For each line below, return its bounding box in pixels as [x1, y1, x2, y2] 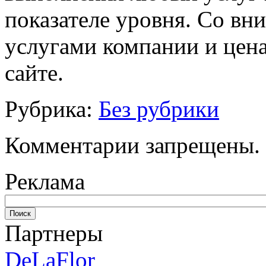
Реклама [5, 168, 85, 194]
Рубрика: [5, 96, 99, 122]
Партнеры [5, 220, 103, 246]
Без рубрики [99, 96, 219, 122]
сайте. [5, 59, 64, 85]
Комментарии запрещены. [5, 132, 260, 158]
